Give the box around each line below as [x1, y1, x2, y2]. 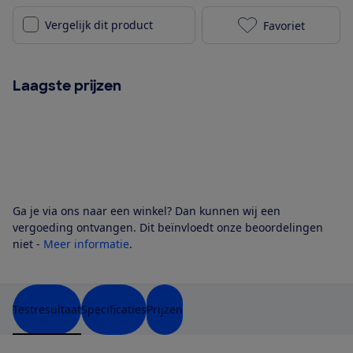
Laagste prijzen [13, 76, 121, 96]
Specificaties [81, 302, 147, 318]
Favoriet [262, 17, 305, 33]
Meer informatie [43, 236, 129, 252]
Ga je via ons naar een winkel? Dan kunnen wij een [13, 203, 281, 219]
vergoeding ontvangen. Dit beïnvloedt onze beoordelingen [13, 220, 323, 236]
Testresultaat [13, 302, 81, 318]
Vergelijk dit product [45, 17, 153, 33]
